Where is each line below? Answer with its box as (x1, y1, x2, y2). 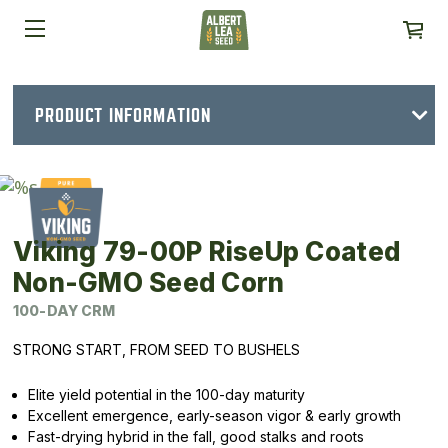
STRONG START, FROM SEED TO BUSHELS (13, 341, 300, 358)
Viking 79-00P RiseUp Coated (13, 236, 401, 267)
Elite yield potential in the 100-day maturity (28, 386, 305, 403)
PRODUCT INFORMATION (35, 105, 211, 125)
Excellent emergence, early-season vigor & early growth (28, 407, 401, 424)
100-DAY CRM (13, 302, 116, 319)
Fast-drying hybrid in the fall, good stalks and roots (28, 428, 364, 445)
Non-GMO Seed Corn (13, 267, 285, 298)
